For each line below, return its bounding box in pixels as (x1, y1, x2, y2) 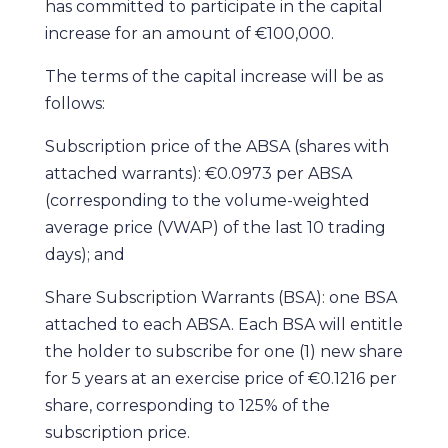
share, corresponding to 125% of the (44, 396, 330, 415)
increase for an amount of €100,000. (44, 24, 338, 43)
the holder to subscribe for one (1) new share (44, 342, 403, 361)
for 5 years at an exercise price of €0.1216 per (44, 369, 397, 388)
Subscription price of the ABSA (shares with (44, 137, 389, 156)
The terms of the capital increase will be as (44, 67, 383, 86)
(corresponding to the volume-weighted (44, 191, 370, 210)
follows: (44, 94, 109, 113)
